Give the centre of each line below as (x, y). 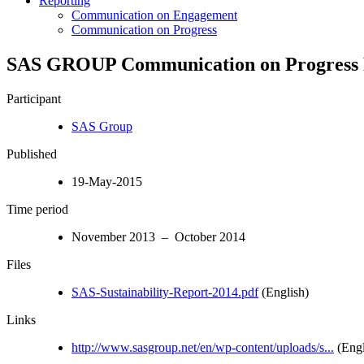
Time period (37, 209)
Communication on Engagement (154, 15)
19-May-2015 (107, 181)
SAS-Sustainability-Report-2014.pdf (165, 292)
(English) (284, 292)
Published (32, 154)
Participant (34, 98)
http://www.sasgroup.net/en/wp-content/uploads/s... (203, 347)
